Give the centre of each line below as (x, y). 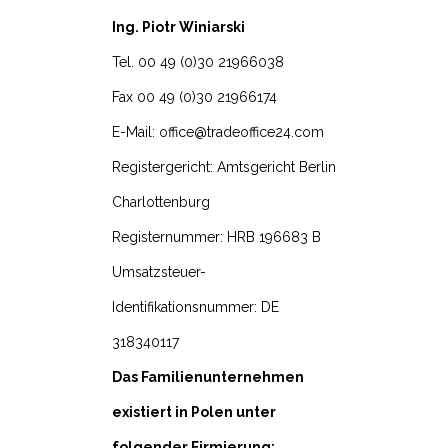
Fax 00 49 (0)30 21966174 (194, 97)
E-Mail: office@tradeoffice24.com (218, 132)
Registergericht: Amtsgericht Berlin (224, 167)
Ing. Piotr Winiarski (178, 27)
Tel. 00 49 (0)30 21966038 (198, 62)
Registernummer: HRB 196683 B (216, 237)
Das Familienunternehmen (208, 377)
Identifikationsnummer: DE (195, 307)
